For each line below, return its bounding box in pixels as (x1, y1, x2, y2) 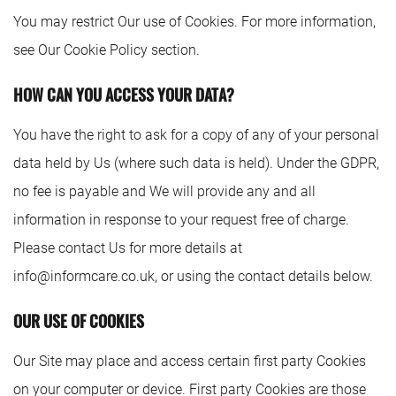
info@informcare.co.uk (13, 268, 155, 285)
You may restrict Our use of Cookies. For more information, (13, 13, 376, 30)
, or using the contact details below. (155, 268, 373, 285)
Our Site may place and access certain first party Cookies (13, 353, 366, 369)
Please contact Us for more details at (13, 240, 242, 256)
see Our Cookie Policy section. (13, 42, 200, 58)
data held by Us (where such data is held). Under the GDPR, (13, 155, 379, 171)
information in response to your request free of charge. (13, 211, 349, 228)
